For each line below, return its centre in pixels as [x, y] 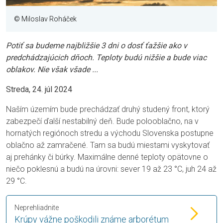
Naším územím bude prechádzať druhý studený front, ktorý [108, 110]
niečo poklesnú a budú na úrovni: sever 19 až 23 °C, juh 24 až [111, 169]
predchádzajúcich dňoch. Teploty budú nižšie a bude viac [106, 58]
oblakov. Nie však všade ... [52, 70]
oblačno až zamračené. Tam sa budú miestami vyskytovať [108, 145]
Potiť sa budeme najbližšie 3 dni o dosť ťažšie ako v [97, 46]
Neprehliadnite [37, 208]
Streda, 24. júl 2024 [39, 90]
